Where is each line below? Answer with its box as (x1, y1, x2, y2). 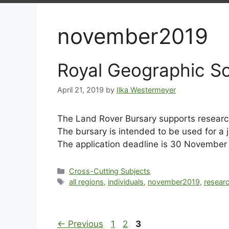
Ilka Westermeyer (117, 85, 176, 95)
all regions (69, 177, 104, 187)
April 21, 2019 (57, 85, 104, 95)
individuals (108, 177, 144, 187)
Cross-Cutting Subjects (69, 167, 151, 176)
